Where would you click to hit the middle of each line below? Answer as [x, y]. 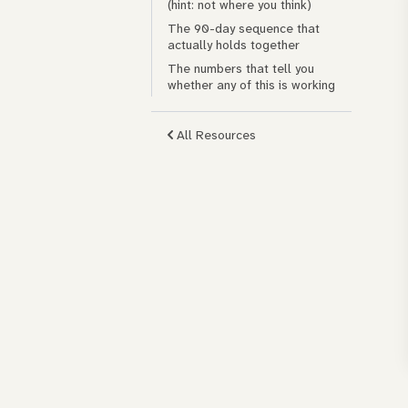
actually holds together [234, 45]
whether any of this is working [251, 85]
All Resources [216, 135]
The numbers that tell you [241, 69]
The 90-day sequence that [244, 29]
